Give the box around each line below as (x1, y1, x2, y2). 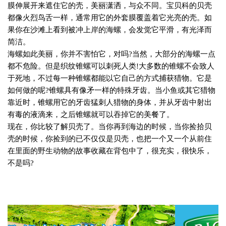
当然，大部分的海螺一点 (132, 50, 215, 59)
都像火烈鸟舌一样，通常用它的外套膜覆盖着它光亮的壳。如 (8, 14, 212, 22)
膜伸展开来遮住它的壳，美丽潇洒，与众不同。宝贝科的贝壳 (8, 2, 212, 10)
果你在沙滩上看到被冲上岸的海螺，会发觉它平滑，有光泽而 (8, 26, 212, 34)
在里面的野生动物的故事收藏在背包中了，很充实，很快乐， (8, 147, 212, 155)
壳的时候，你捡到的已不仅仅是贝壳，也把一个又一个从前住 (8, 135, 212, 143)
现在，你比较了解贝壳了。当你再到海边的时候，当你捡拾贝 (8, 123, 212, 131)
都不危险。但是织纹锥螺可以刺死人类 (8, 62, 136, 71)
